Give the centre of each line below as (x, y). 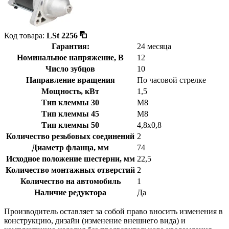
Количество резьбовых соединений (70, 136)
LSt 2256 (62, 35)
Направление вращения (70, 80)
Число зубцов (70, 68)
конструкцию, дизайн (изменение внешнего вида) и (95, 220)
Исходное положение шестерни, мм (70, 158)
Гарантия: (70, 46)
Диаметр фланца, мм (70, 147)
